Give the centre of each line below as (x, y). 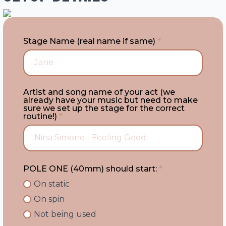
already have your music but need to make (110, 100)
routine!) (40, 116)
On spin (49, 199)
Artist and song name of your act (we (99, 92)
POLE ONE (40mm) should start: (90, 169)
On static (52, 184)
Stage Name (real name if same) (89, 41)
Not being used (65, 214)
